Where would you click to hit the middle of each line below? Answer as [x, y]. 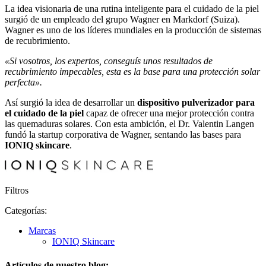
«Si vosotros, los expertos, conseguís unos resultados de [109, 61]
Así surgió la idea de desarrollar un [71, 103]
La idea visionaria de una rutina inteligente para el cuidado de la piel [132, 9]
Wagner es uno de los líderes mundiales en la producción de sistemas [133, 30]
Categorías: [26, 211]
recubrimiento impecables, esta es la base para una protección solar [132, 72]
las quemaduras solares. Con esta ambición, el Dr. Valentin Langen [129, 124]
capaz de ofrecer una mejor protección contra [169, 113]
